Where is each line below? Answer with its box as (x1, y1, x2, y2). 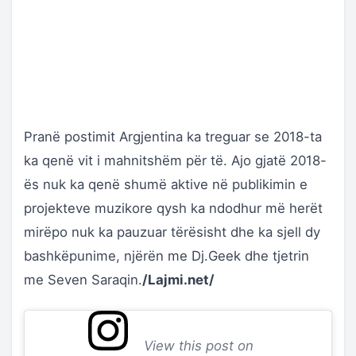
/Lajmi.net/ (142, 272, 215, 288)
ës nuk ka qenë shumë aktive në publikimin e (24, 176, 308, 192)
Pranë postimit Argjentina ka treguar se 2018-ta (24, 129, 322, 145)
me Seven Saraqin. (24, 272, 142, 288)
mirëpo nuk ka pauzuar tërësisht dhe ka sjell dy (24, 224, 320, 240)
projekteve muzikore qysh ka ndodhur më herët (24, 200, 323, 216)
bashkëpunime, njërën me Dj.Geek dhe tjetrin (24, 248, 309, 264)
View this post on (128, 338, 253, 354)
